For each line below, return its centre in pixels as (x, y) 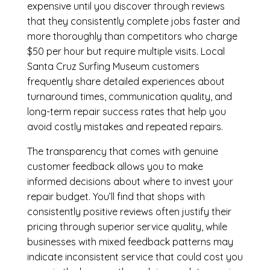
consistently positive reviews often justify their (129, 212)
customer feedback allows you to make (115, 167)
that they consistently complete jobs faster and (133, 21)
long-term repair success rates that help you (126, 112)
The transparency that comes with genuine (122, 152)
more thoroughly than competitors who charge (132, 36)
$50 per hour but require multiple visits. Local (126, 52)
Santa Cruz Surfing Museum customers (113, 67)
